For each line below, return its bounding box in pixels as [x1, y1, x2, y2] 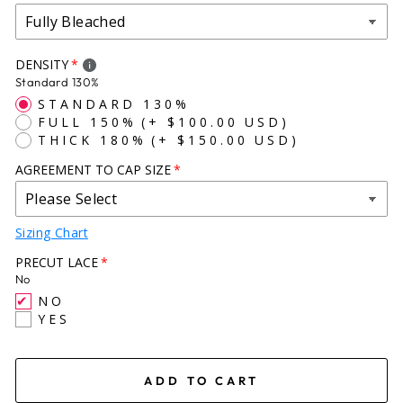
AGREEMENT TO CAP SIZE [15, 160, 171, 178]
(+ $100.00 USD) [140, 112, 291, 130]
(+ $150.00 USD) [150, 130, 300, 148]
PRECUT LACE [15, 253, 98, 271]
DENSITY [15, 56, 68, 74]
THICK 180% [38, 130, 147, 148]
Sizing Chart [15, 223, 88, 241]
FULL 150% [38, 112, 137, 130]
